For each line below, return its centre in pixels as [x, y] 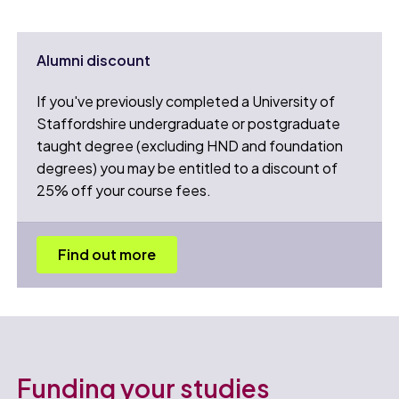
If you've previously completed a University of [186, 102]
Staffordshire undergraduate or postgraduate [189, 124]
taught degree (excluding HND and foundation [190, 146]
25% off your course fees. [124, 191]
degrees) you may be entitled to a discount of [187, 168]
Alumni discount [94, 61]
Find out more [107, 254]
